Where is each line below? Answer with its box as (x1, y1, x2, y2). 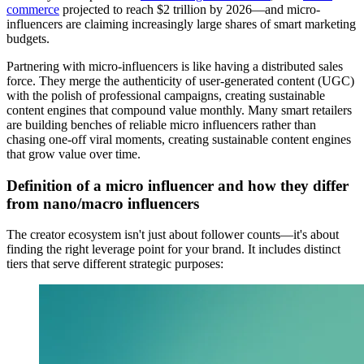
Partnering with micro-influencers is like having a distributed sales (6, 58, 343, 73)
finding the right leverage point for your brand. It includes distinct (6, 242, 340, 257)
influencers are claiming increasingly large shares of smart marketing (6, 16, 356, 31)
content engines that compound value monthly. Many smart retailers (6, 102, 352, 117)
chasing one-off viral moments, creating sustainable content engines (6, 132, 351, 146)
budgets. (6, 31, 50, 45)
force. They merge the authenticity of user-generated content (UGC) (6, 73, 354, 88)
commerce (6, 2, 59, 16)
